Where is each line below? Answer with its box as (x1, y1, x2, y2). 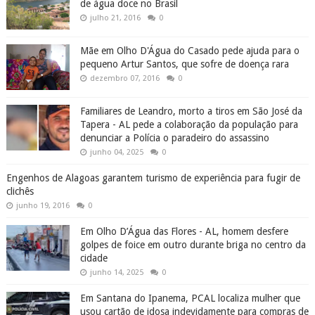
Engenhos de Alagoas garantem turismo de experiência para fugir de (6, 172, 300, 184)
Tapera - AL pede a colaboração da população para (79, 119, 298, 131)
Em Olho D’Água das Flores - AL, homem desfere (79, 226, 288, 238)
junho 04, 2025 (89, 148, 143, 157)
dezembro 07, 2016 (89, 74, 160, 84)
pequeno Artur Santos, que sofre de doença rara (79, 58, 289, 70)
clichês (6, 186, 34, 198)
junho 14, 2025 (89, 268, 143, 278)
